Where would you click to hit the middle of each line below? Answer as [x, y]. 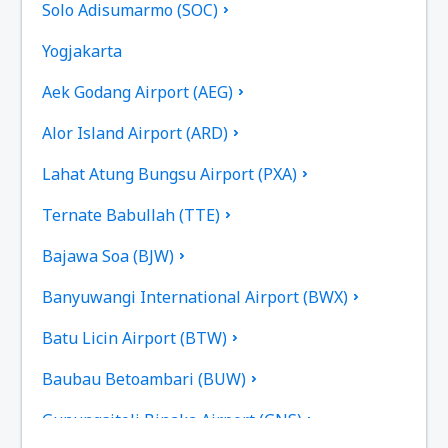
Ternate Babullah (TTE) [131, 214]
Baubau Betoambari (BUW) [144, 378]
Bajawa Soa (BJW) [108, 255]
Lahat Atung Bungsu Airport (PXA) [170, 173]
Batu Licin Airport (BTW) [135, 337]
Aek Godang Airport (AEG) [138, 91]
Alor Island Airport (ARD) [135, 132]
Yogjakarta [82, 50]
